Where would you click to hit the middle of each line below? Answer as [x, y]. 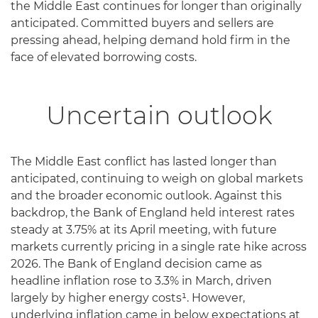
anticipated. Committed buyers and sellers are [142, 23]
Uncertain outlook [159, 116]
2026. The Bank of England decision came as [136, 263]
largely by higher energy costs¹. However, [128, 297]
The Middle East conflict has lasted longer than [144, 161]
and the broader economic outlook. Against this [146, 195]
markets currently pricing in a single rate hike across [159, 246]
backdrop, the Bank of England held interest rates [153, 212]
